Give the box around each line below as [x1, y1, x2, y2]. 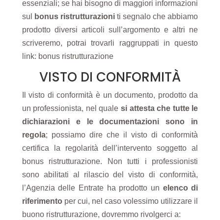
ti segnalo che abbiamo [114, 12, 198, 21]
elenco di [163, 184, 198, 192]
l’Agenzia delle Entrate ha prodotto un [22, 184, 163, 192]
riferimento [22, 197, 64, 205]
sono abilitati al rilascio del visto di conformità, [22, 170, 198, 179]
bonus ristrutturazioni [34, 12, 115, 21]
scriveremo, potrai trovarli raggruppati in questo [22, 39, 198, 47]
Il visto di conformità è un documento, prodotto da [22, 91, 198, 99]
